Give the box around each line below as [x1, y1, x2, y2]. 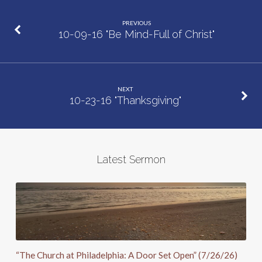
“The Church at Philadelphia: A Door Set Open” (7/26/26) [15, 250, 237, 261]
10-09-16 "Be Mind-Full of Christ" [58, 27, 215, 40]
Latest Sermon [96, 153, 166, 166]
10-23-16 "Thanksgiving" [69, 94, 181, 107]
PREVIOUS [122, 19, 151, 26]
